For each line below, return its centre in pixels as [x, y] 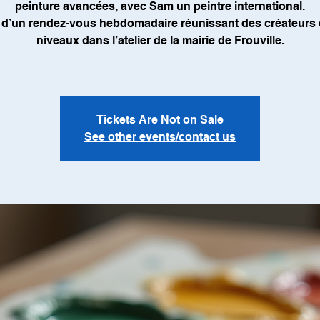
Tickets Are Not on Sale [160, 120]
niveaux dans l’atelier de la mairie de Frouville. [160, 40]
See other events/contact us [160, 137]
